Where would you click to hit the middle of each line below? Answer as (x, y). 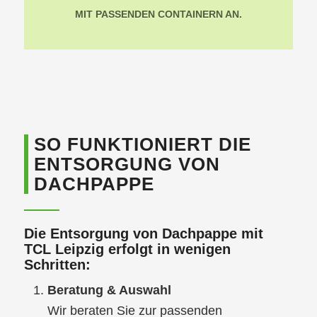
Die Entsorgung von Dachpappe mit (143, 234)
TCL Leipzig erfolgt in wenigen (127, 249)
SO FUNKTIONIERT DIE (142, 145)
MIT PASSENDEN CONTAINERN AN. (158, 15)
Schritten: (57, 265)
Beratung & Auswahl (109, 290)
